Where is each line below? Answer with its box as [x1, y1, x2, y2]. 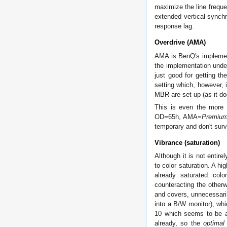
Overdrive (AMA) [155, 39, 206, 47]
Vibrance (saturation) [155, 138, 220, 146]
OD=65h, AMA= [155, 112, 202, 121]
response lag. [155, 22, 194, 30]
